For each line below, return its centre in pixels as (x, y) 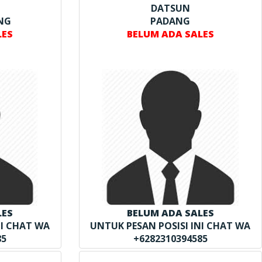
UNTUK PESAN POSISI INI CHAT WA (170, 225)
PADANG (170, 21)
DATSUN (170, 8)
